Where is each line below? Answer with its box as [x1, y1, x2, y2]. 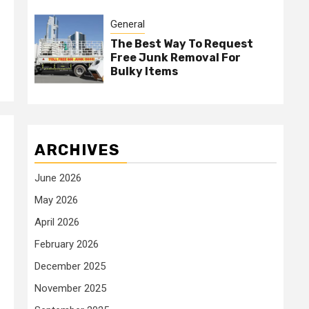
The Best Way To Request [110, 37, 253, 50]
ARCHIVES [34, 141, 120, 160]
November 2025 [34, 282, 106, 295]
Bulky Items [110, 64, 178, 78]
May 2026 [34, 194, 78, 207]
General [110, 17, 145, 30]
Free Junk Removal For [110, 50, 241, 64]
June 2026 [34, 172, 81, 185]
